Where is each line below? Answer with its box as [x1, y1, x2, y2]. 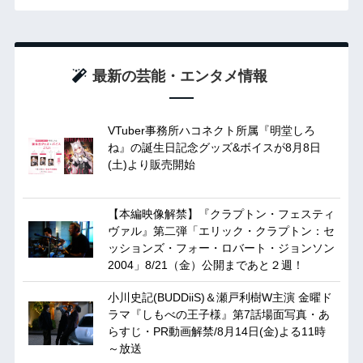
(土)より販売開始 [107, 158, 195, 172]
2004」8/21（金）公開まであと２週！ [107, 258, 304, 272]
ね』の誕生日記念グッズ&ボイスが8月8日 [107, 141, 321, 155]
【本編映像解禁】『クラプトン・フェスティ [107, 207, 335, 221]
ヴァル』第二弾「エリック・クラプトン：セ [107, 224, 335, 238]
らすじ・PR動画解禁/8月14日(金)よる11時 [107, 325, 326, 339]
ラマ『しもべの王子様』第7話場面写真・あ [107, 308, 330, 322]
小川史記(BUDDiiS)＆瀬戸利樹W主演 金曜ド [107, 291, 332, 305]
